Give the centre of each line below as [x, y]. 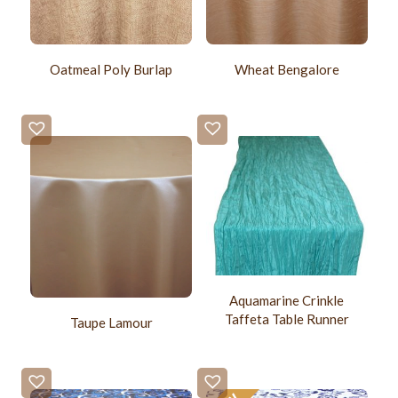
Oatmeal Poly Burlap [111, 70]
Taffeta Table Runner [287, 318]
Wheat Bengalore [287, 70]
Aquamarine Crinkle [287, 300]
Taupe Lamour [111, 323]
